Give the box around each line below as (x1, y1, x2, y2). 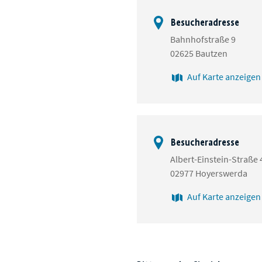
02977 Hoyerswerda (170, 167, 247, 180)
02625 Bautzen (170, 47, 227, 60)
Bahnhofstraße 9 (170, 33, 236, 46)
